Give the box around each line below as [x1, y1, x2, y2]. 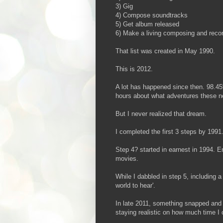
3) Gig [115, 2, 133, 10]
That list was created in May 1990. [115, 47, 215, 55]
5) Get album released [115, 20, 179, 28]
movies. [115, 154, 138, 162]
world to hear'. [115, 181, 155, 189]
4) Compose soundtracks [115, 11, 188, 19]
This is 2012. [115, 65, 153, 73]
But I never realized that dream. [115, 110, 207, 117]
